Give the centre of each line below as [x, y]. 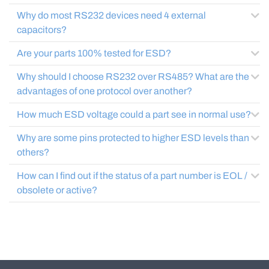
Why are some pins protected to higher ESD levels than [133, 138]
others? [33, 152]
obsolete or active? [57, 190]
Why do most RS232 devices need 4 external [111, 15]
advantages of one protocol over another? [104, 91]
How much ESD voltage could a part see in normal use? [134, 114]
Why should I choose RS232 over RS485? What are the [133, 77]
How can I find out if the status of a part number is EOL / [132, 176]
